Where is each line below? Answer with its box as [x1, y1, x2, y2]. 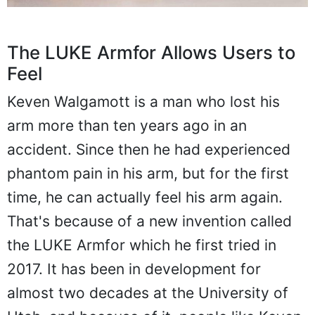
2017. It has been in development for [7, 260, 261, 278]
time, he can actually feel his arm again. [7, 188, 283, 207]
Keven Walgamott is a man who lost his [7, 93, 280, 111]
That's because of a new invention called [7, 212, 292, 231]
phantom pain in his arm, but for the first [7, 165, 289, 183]
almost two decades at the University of [7, 284, 288, 302]
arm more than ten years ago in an [7, 117, 247, 135]
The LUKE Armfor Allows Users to [7, 41, 295, 64]
